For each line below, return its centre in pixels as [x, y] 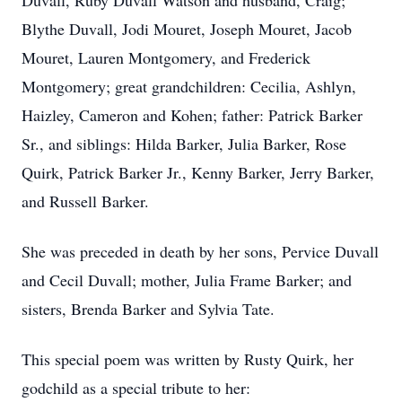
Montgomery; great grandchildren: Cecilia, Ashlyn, [189, 86]
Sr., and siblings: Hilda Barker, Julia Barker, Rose [184, 144]
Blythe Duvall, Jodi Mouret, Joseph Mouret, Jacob [187, 29]
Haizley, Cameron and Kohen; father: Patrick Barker [192, 115]
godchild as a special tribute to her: [136, 388]
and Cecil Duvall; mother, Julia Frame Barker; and [187, 280]
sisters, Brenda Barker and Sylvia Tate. [148, 309]
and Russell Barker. [85, 201]
